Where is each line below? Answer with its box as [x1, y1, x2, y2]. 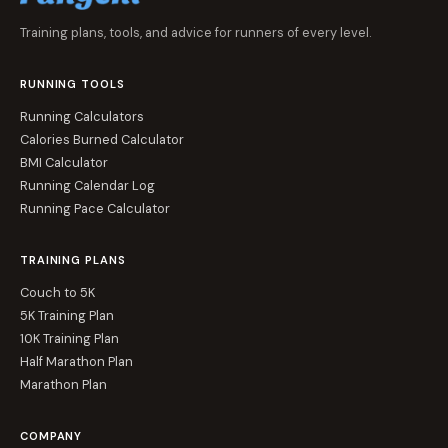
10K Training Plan [20, 330, 119, 347]
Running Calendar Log [20, 177, 155, 194]
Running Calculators [20, 108, 144, 125]
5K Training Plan [20, 307, 114, 324]
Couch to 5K [20, 284, 95, 301]
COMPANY [20, 429, 83, 443]
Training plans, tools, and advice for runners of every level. [20, 24, 371, 41]
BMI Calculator [20, 154, 108, 171]
